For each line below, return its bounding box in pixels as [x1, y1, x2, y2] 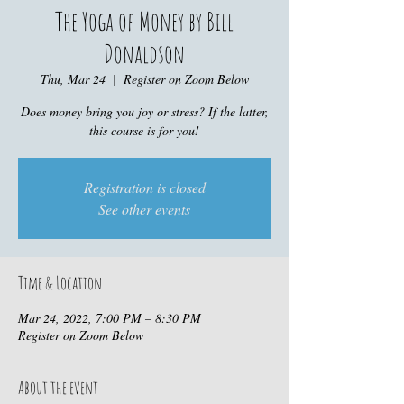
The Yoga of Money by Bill [55, 5, 234, 37]
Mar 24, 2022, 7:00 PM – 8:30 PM [18, 309, 201, 326]
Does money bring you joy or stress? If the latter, [20, 103, 269, 120]
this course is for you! [89, 122, 199, 139]
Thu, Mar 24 [40, 70, 106, 87]
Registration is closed [83, 178, 206, 197]
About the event [18, 376, 98, 399]
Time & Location [18, 271, 102, 294]
